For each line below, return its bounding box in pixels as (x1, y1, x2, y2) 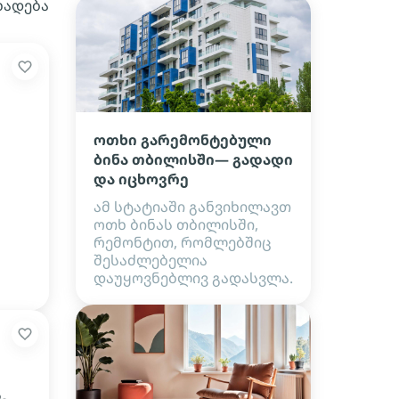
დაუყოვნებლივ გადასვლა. (94, 268, 293, 288)
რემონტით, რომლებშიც (94, 232, 272, 252)
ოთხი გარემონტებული (94, 130, 272, 150)
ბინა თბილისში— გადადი (94, 150, 293, 169)
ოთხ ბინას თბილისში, (94, 215, 258, 234)
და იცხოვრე (94, 169, 189, 189)
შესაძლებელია (94, 250, 208, 270)
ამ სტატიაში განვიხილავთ (94, 197, 291, 216)
